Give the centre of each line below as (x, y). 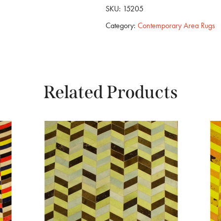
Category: (120, 26)
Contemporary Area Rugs (176, 26)
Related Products (110, 92)
